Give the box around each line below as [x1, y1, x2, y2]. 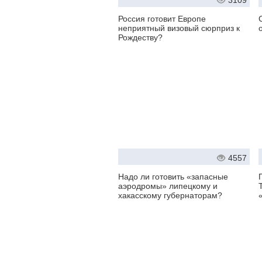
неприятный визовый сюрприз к [118, 23, 240, 33]
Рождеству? [118, 33, 163, 43]
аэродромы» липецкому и [118, 181, 218, 191]
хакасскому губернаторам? [118, 191, 222, 201]
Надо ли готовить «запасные [118, 172, 228, 182]
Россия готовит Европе [118, 14, 206, 24]
